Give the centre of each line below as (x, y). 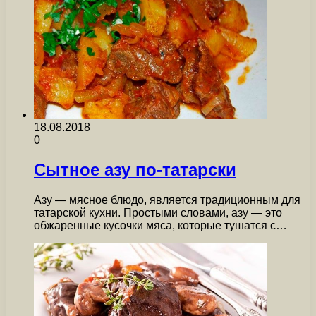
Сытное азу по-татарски (135, 170)
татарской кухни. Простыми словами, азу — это (158, 213)
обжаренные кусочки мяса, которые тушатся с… (160, 226)
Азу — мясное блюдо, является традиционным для (167, 200)
